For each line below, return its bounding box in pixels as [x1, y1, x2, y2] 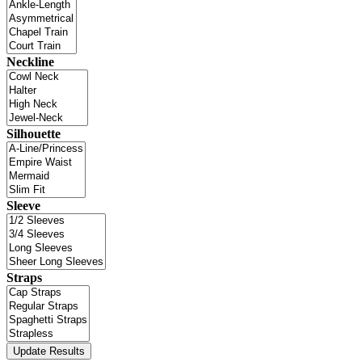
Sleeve [6, 199, 40, 213]
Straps [6, 271, 42, 285]
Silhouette [6, 127, 61, 141]
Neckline [6, 55, 54, 69]
